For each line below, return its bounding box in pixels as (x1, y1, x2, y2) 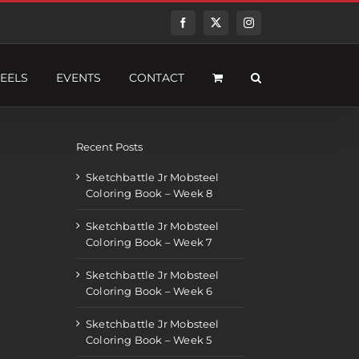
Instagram (248, 22, 292, 32)
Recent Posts (76, 140, 143, 154)
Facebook (182, 22, 226, 32)
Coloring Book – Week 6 (86, 284, 213, 297)
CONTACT (129, 70, 184, 85)
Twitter (215, 22, 247, 32)
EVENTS (56, 70, 101, 85)
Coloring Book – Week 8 (86, 186, 213, 200)
